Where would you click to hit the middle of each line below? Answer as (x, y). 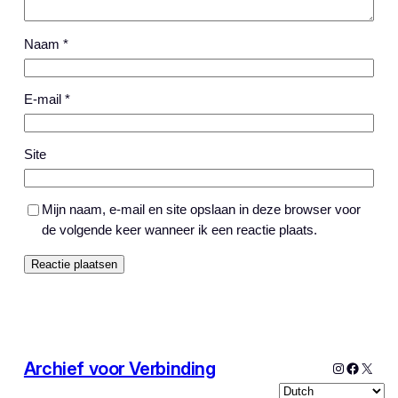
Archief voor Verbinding (119, 368)
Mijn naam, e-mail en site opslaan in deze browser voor (201, 210)
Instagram (362, 367)
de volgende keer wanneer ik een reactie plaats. (179, 231)
